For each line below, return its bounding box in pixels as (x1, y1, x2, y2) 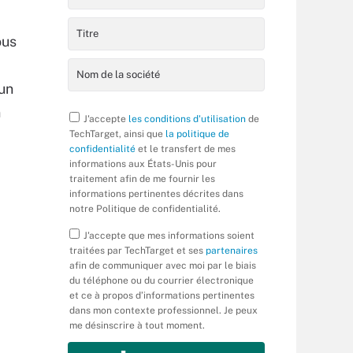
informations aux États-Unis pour (69, 158, 217, 169)
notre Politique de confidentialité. (69, 203, 221, 214)
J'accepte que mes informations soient (84, 230, 255, 241)
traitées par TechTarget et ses (69, 245, 206, 256)
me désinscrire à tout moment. (69, 320, 205, 331)
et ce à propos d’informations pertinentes (69, 290, 255, 301)
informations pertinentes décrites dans (69, 188, 243, 199)
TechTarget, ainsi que (69, 128, 165, 139)
